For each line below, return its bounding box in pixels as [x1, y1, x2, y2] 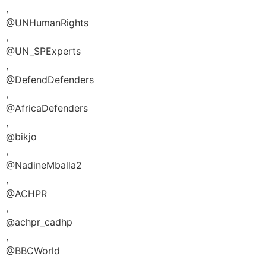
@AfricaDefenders [6, 102, 88, 114]
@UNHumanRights [6, 16, 88, 28]
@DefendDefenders [6, 73, 94, 85]
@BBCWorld [6, 244, 60, 256]
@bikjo [6, 130, 37, 142]
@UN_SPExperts [6, 45, 81, 57]
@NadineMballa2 [6, 159, 82, 171]
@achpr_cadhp [6, 216, 72, 228]
